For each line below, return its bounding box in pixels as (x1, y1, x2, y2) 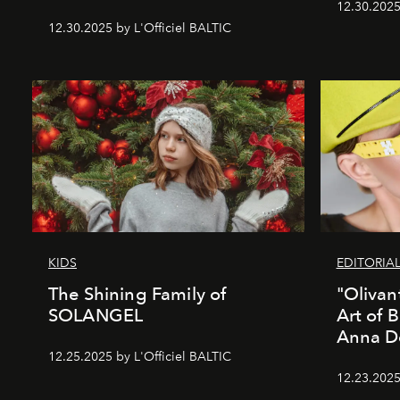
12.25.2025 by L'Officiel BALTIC (48, 348, 231, 364)
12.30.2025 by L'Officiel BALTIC (48, 20, 231, 36)
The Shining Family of (48, 282, 227, 304)
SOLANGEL (48, 304, 144, 326)
